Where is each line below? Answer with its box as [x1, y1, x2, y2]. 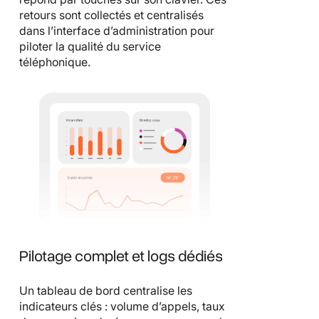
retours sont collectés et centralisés [19, 7, 204, 22]
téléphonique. [19, 54, 90, 69]
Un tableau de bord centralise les [19, 283, 192, 298]
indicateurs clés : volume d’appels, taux [19, 299, 225, 314]
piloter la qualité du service [19, 38, 161, 53]
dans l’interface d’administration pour [19, 23, 214, 38]
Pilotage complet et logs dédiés [19, 246, 223, 268]
